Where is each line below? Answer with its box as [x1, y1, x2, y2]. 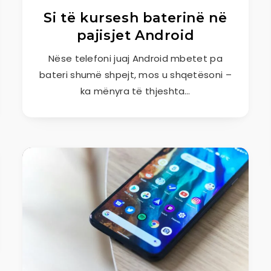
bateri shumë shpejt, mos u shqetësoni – [39, 68, 232, 81]
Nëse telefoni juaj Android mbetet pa [48, 52, 223, 65]
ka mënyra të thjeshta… [80, 85, 191, 97]
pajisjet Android [76, 27, 195, 44]
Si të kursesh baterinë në [44, 10, 227, 26]
